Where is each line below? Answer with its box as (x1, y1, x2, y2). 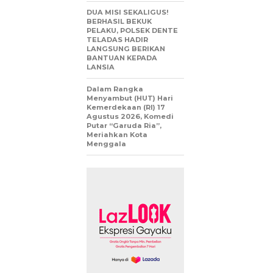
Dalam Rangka (87, 85, 143, 94)
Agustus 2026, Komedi (87, 112, 174, 121)
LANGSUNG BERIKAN (87, 44, 165, 54)
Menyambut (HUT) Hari (87, 94, 173, 103)
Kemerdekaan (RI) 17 (87, 103, 165, 112)
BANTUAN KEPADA (87, 54, 157, 63)
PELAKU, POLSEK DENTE (87, 26, 178, 35)
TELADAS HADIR (87, 35, 148, 44)
